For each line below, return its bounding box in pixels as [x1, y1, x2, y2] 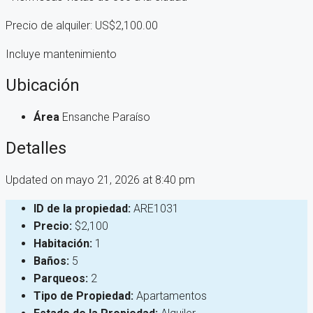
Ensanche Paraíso [62, 110, 150, 124]
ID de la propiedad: [34, 201, 131, 215]
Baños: [34, 254, 69, 268]
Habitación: [34, 236, 92, 250]
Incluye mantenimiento [6, 48, 117, 61]
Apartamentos [136, 289, 207, 303]
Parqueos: [34, 271, 88, 285]
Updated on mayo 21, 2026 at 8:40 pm [6, 173, 195, 187]
